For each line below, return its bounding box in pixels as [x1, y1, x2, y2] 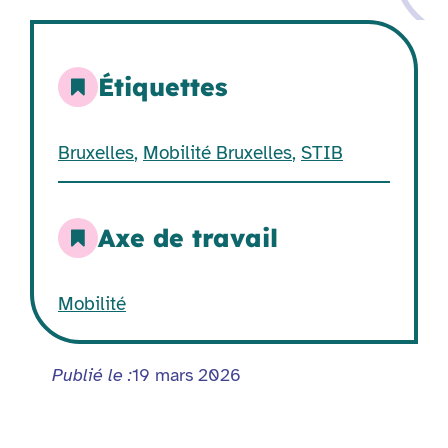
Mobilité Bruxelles [143, 141, 292, 165]
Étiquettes [98, 71, 227, 103]
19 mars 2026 [132, 364, 241, 387]
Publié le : [52, 364, 132, 387]
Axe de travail [98, 222, 278, 254]
